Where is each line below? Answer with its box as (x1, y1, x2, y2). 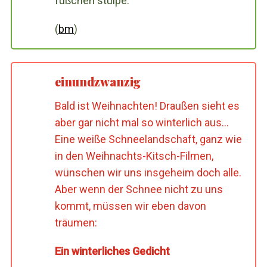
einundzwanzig (54, 73, 141, 90)
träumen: (54, 216, 97, 229)
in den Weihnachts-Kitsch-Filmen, (54, 150, 213, 163)
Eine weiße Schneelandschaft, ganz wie (54, 133, 242, 146)
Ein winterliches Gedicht (54, 245, 170, 258)
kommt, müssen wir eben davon (54, 200, 206, 213)
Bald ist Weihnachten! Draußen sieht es (54, 100, 240, 113)
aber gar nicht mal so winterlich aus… (54, 116, 229, 129)
